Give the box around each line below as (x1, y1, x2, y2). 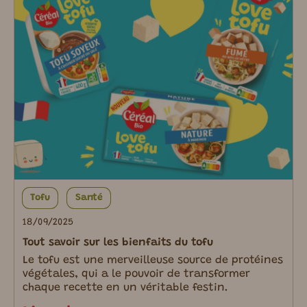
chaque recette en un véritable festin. (23, 282, 228, 294)
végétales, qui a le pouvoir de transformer (23, 269, 250, 280)
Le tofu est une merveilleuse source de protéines (23, 255, 283, 267)
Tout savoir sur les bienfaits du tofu (23, 237, 213, 249)
